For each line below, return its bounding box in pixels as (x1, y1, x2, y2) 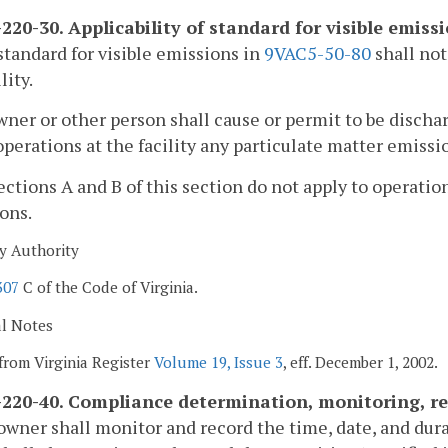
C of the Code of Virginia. (19, 277, 198, 298)
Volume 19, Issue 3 (154, 351, 283, 372)
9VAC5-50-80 (264, 40, 371, 65)
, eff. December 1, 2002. (283, 351, 438, 372)
